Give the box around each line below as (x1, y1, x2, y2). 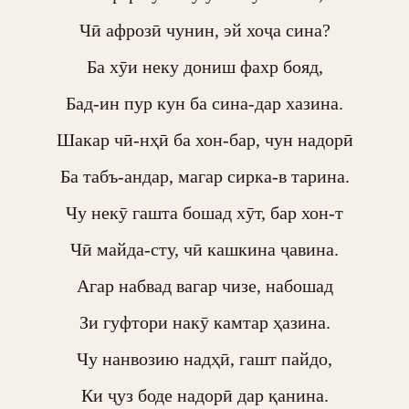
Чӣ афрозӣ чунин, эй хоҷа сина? (79, 20, 330, 40)
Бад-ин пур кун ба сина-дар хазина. (66, 93, 343, 113)
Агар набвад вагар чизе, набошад (76, 276, 333, 296)
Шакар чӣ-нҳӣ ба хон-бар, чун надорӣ (56, 130, 353, 150)
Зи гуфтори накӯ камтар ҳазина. (79, 312, 330, 332)
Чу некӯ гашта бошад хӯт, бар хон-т (66, 203, 343, 223)
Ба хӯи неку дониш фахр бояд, (86, 57, 323, 77)
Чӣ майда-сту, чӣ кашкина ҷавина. (70, 239, 339, 259)
